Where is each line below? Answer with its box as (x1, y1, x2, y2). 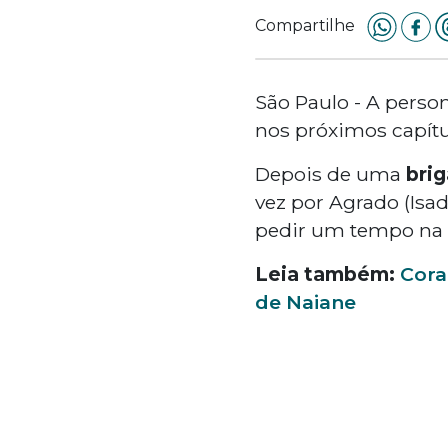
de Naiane (254, 289, 356, 314)
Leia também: (254, 261, 400, 286)
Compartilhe (254, 15, 355, 35)
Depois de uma (254, 161, 406, 186)
